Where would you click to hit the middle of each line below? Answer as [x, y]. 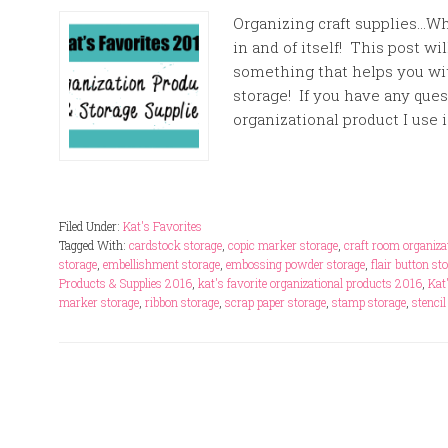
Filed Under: [91, 226]
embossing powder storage [295, 264]
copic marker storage [283, 245]
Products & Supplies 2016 [125, 283]
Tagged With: [94, 245]
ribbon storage [182, 302]
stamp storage [369, 302]
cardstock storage [175, 245]
